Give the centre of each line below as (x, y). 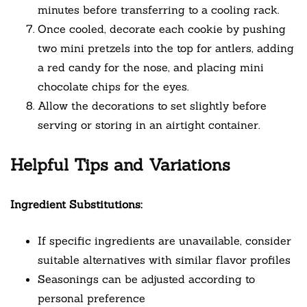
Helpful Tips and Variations (120, 165)
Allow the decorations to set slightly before (152, 106)
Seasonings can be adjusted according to (146, 279)
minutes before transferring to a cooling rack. (158, 10)
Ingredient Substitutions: (76, 205)
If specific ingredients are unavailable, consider (164, 241)
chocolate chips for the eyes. (113, 87)
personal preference (91, 298)
